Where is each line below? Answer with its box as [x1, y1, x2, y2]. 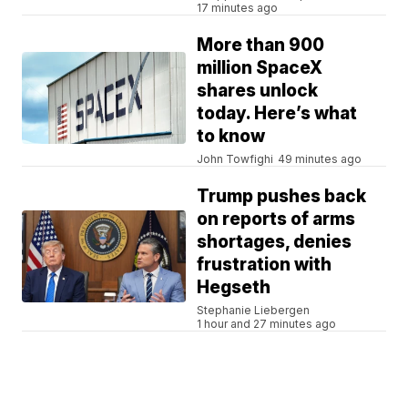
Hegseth [197, 277, 271, 299]
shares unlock [197, 80, 319, 102]
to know [197, 126, 266, 148]
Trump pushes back [197, 186, 367, 208]
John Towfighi [197, 152, 274, 167]
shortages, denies [197, 231, 352, 253]
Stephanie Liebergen [197, 303, 311, 318]
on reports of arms [197, 209, 356, 230]
